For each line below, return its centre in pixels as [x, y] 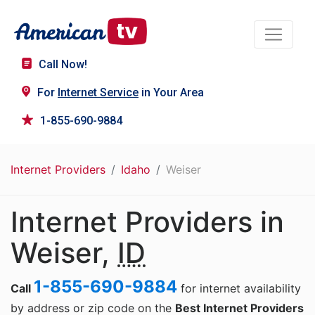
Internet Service [98, 93]
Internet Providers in [147, 222]
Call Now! [63, 65]
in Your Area [171, 93]
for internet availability [239, 289]
